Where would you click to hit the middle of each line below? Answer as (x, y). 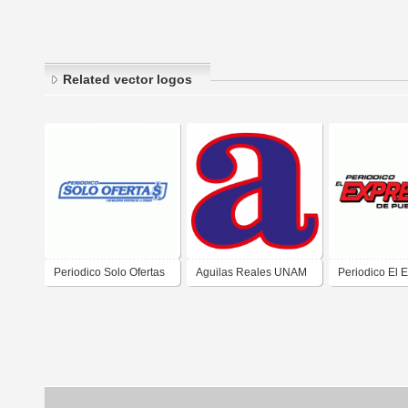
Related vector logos (127, 80)
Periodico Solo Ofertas (109, 273)
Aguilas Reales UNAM (251, 273)
